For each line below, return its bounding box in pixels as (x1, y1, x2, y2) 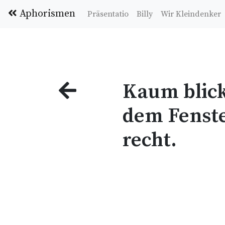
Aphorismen (17, 8, 75, 20)
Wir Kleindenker (161, 9, 221, 19)
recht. (122, 128, 177, 153)
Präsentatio (87, 9, 129, 19)
